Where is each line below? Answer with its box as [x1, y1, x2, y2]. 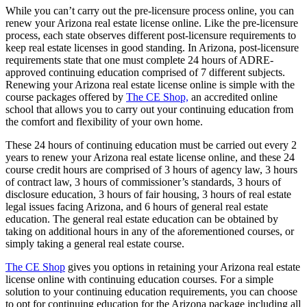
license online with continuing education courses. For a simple [5, 273, 273, 285]
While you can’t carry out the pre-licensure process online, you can [5, 4, 294, 16]
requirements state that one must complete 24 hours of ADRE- [5, 53, 273, 66]
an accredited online [188, 90, 278, 103]
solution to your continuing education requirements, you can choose [5, 285, 297, 297]
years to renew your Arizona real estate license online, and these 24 [5, 151, 295, 163]
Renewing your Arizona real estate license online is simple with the [5, 78, 295, 90]
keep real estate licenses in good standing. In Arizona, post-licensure [5, 41, 299, 53]
